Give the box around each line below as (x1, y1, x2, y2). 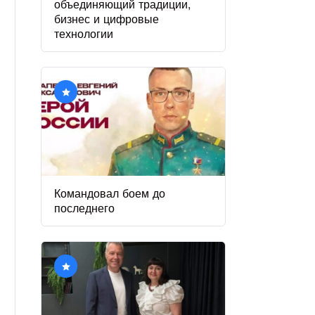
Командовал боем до (54, 184, 166, 202)
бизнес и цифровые (54, 10, 160, 27)
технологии (54, 25, 114, 42)
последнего (54, 199, 115, 217)
